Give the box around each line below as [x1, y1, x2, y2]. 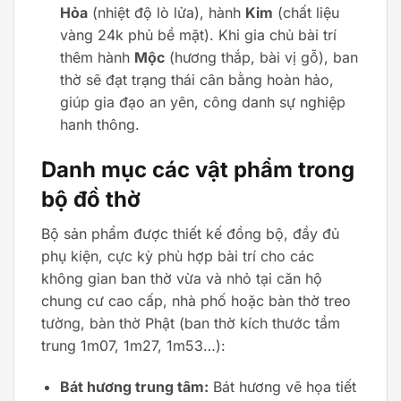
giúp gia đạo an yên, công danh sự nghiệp [59, 93, 346, 112]
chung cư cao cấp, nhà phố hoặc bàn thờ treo [41, 291, 351, 310]
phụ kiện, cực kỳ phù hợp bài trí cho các [41, 246, 314, 265]
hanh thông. [59, 115, 140, 134]
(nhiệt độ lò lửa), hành [87, 4, 245, 22]
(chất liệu [272, 4, 339, 22]
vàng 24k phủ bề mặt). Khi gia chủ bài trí [59, 26, 337, 45]
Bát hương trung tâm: [59, 377, 209, 396]
